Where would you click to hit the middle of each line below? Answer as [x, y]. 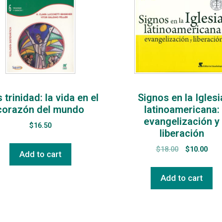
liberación [182, 134]
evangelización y [182, 122]
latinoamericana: [182, 110]
